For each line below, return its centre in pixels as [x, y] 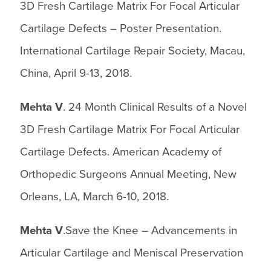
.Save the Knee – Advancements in [150, 230]
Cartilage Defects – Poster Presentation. [120, 28]
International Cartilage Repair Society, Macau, [132, 51]
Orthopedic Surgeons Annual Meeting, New [128, 174]
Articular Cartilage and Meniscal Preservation [131, 253]
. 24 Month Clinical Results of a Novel [155, 107]
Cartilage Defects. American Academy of [120, 152]
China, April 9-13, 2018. [76, 73]
